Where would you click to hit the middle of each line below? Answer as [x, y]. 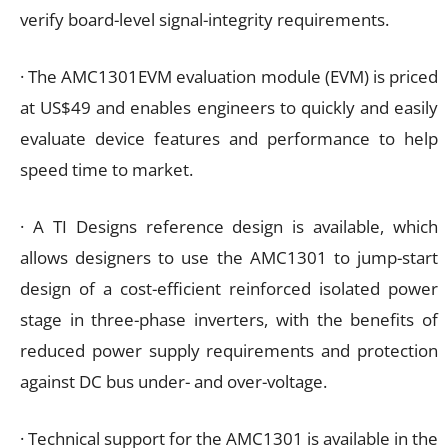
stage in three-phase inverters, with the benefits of [229, 319]
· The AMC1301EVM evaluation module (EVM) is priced [229, 76]
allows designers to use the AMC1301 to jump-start [229, 257]
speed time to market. [106, 169]
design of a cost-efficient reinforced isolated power [229, 288]
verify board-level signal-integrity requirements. [204, 19]
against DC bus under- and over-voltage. [173, 381]
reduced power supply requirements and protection [229, 350]
